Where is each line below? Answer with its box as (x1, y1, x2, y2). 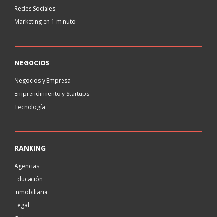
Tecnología (15, 103, 45, 111)
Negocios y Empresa (15, 77, 71, 85)
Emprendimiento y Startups (15, 90, 89, 98)
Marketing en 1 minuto (15, 17, 76, 26)
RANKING (15, 143, 46, 153)
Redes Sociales (15, 4, 55, 13)
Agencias (15, 162, 39, 170)
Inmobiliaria (15, 188, 47, 196)
